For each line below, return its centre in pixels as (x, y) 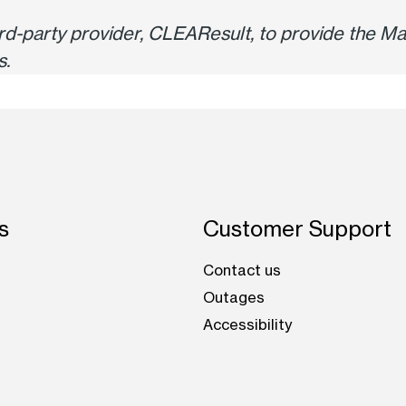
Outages (234, 298)
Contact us (242, 271)
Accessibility (247, 325)
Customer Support (297, 229)
